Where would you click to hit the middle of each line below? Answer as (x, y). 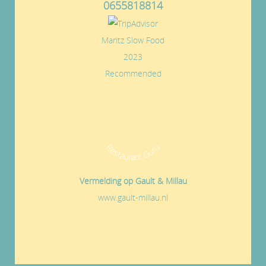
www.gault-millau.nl (133, 197)
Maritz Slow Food (133, 40)
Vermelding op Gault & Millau (133, 180)
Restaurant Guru (133, 152)
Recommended (133, 73)
